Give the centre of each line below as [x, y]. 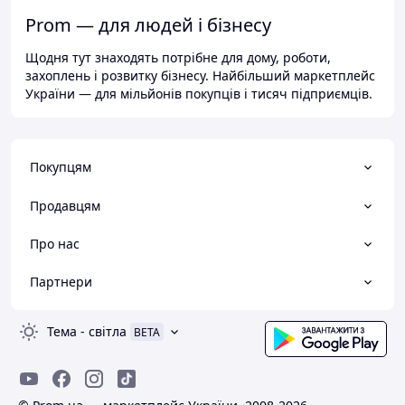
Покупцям [61, 167]
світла [108, 332]
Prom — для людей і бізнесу [148, 25]
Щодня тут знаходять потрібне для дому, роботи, [178, 58]
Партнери [61, 282]
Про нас [55, 243]
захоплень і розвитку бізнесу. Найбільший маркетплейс [200, 76]
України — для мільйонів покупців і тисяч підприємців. [199, 94]
